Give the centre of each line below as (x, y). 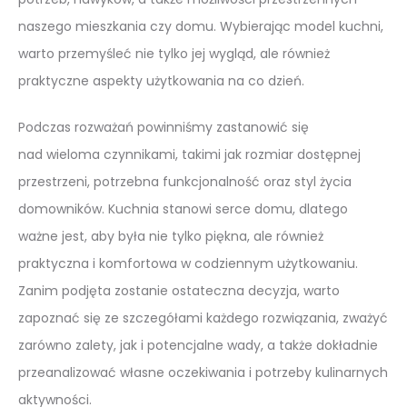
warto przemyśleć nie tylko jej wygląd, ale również (174, 54)
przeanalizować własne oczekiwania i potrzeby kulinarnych (203, 373)
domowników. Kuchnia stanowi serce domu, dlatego (183, 209)
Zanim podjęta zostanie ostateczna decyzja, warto (179, 291)
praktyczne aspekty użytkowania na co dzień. (161, 81)
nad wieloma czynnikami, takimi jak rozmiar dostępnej (189, 155)
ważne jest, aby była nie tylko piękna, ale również (171, 237)
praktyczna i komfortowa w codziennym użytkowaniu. (188, 264)
